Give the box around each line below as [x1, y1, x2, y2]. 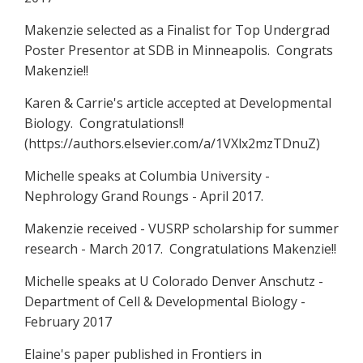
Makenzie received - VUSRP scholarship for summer [24, 219, 339, 237]
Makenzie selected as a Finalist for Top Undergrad [24, 20, 330, 39]
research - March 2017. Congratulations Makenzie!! [24, 239, 336, 258]
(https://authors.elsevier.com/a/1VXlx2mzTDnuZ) [24, 134, 320, 152]
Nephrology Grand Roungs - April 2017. [24, 186, 267, 205]
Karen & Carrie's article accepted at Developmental [24, 93, 331, 112]
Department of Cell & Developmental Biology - [24, 292, 305, 310]
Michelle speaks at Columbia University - [24, 166, 270, 185]
